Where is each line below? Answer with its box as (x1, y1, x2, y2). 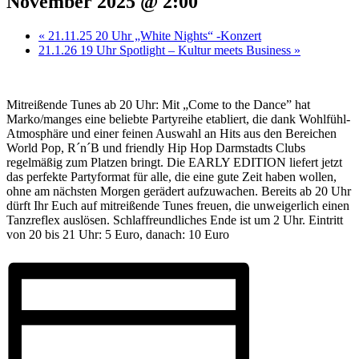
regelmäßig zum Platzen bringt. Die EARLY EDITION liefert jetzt (6, 155, 342, 169)
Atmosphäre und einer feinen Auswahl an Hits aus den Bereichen (6, 126, 337, 140)
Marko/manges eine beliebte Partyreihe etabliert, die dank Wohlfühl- (6, 111, 350, 126)
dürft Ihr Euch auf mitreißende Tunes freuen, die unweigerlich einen (6, 198, 349, 212)
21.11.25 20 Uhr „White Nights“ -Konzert (45, 28, 261, 42)
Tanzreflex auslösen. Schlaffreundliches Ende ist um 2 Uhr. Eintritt (6, 212, 343, 227)
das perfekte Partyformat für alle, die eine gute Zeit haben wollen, (6, 169, 337, 184)
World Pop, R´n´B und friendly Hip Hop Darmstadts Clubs (6, 140, 305, 155)
